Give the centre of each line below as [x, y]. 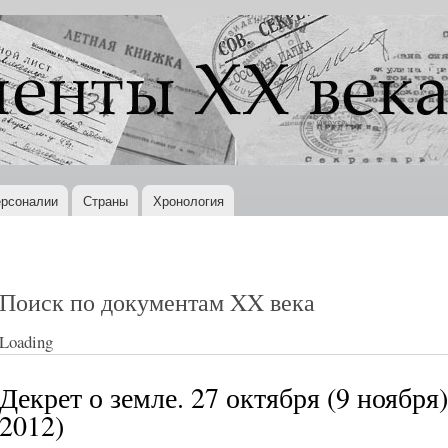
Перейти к [190, 11]
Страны [105, 200]
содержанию [198, 55]
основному [193, 33]
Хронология [188, 200]
